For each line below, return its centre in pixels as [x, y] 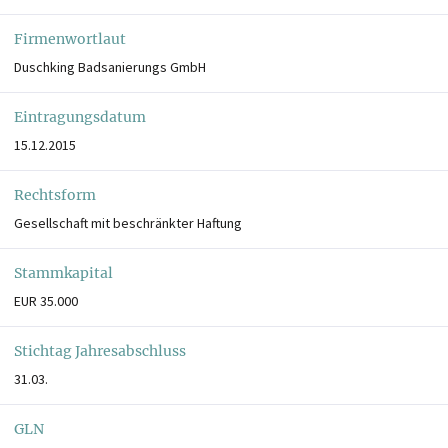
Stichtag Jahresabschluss [100, 350]
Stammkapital [63, 272]
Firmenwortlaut [70, 38]
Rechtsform [55, 194]
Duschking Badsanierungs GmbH [110, 66]
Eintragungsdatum [80, 116]
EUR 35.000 [46, 300]
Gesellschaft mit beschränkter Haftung [128, 222]
